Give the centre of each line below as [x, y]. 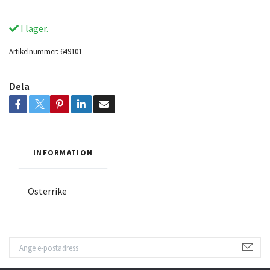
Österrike [47, 191]
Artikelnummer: [34, 51]
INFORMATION [63, 152]
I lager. [33, 28]
